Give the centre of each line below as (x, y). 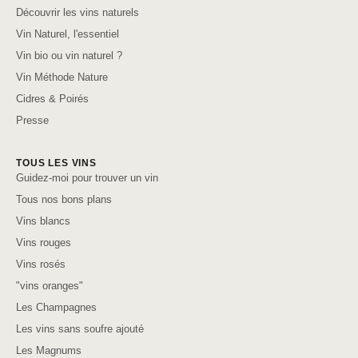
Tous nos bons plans (64, 200)
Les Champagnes (56, 308)
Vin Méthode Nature (62, 78)
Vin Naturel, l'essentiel (68, 34)
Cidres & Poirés (52, 99)
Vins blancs (43, 221)
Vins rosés (41, 265)
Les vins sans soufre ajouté (80, 329)
